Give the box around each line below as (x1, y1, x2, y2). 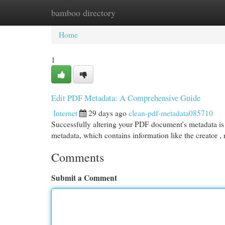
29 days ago (88, 108, 127, 118)
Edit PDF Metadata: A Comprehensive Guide (51, 92, 200, 103)
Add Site (171, 8, 198, 18)
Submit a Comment (51, 172, 117, 183)
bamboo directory (51, 7, 116, 19)
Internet (53, 108, 77, 118)
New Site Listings (100, 8, 156, 18)
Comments (51, 149, 104, 165)
